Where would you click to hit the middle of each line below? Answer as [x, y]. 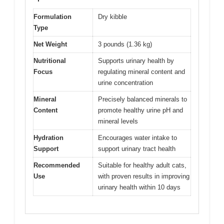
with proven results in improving [144, 176]
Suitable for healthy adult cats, [142, 165]
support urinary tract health [137, 149]
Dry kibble [112, 17]
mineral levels [118, 121]
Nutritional [50, 61]
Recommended [57, 165]
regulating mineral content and [141, 72]
